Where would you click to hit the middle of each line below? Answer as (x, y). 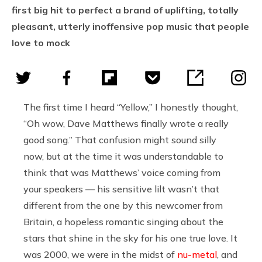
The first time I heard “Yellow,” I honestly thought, (131, 107)
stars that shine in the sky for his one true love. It (130, 238)
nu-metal (197, 254)
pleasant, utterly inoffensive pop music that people (130, 26)
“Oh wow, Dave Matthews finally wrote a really (126, 123)
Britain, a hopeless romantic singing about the (123, 221)
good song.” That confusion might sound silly (120, 139)
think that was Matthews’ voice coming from (122, 172)
